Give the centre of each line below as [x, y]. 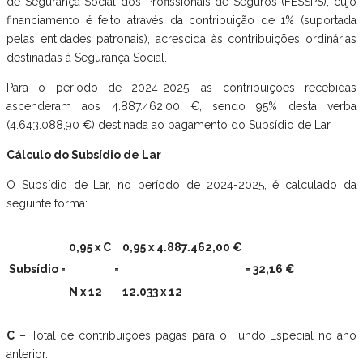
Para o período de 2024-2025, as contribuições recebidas [181, 88]
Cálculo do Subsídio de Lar [84, 155]
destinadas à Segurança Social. [87, 58]
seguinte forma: [47, 204]
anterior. [27, 354]
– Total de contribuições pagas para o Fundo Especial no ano [186, 336]
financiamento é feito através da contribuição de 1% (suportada [181, 21]
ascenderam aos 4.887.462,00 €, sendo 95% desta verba [181, 107]
